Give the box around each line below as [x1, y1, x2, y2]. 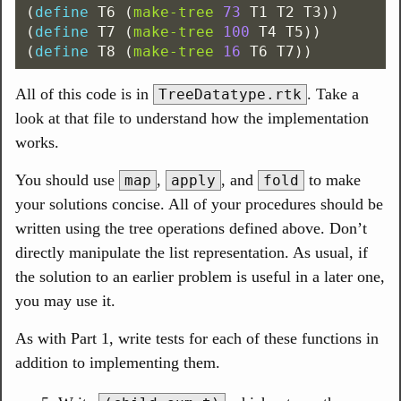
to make [304, 171, 361, 189]
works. [15, 133, 59, 151]
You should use [15, 171, 119, 189]
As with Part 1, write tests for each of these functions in [15, 329, 379, 347]
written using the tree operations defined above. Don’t [15, 219, 367, 237]
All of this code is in [15, 85, 153, 103]
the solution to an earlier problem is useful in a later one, [15, 268, 385, 286]
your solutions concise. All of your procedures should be [15, 195, 383, 213]
